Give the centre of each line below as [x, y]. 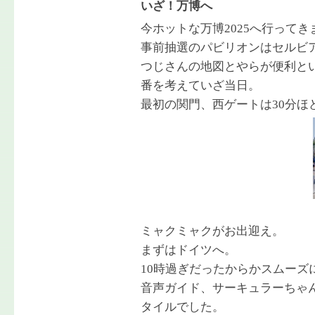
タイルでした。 [182, 307]
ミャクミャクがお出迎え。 [212, 231]
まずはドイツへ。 [188, 250]
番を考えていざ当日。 [200, 85]
